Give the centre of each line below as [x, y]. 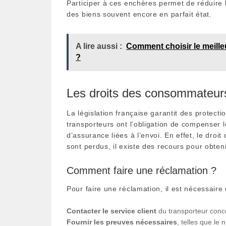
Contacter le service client [111, 211]
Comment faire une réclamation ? [142, 170]
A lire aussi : [99, 46]
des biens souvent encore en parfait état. [139, 14]
